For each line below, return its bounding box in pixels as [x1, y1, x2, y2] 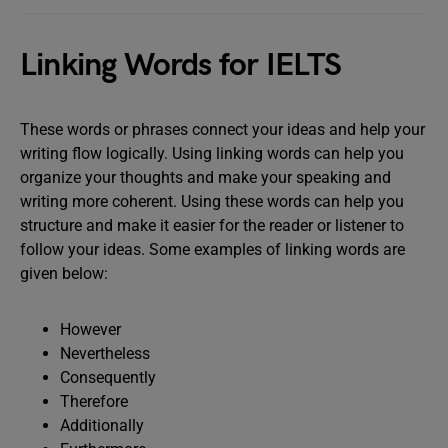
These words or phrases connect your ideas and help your [20, 120, 425, 139]
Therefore [60, 392, 128, 411]
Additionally [60, 416, 144, 435]
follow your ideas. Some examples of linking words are [20, 240, 405, 259]
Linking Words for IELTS [20, 46, 342, 85]
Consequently [60, 368, 156, 387]
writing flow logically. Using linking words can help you [20, 144, 404, 163]
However [60, 320, 121, 339]
